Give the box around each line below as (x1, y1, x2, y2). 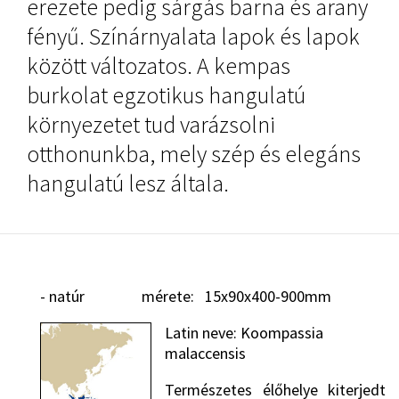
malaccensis (165, 343, 246, 363)
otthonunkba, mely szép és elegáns (27, 139, 361, 168)
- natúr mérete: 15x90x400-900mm (40, 286, 331, 306)
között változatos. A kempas (27, 51, 290, 80)
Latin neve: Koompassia (165, 322, 323, 343)
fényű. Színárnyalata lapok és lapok (27, 21, 360, 51)
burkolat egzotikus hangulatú (27, 80, 305, 110)
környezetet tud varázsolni (27, 110, 275, 139)
